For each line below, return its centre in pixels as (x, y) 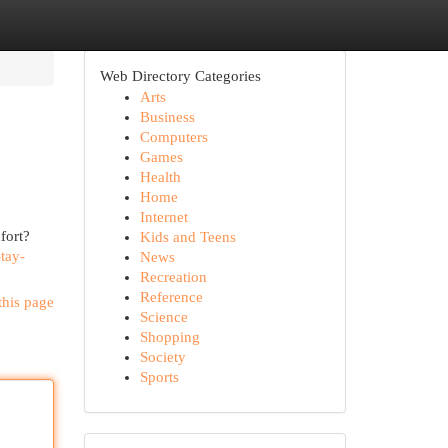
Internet (163, 217)
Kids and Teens (187, 237)
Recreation (173, 277)
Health (160, 177)
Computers (173, 137)
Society (162, 357)
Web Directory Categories (180, 76)
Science (163, 317)
